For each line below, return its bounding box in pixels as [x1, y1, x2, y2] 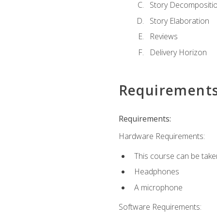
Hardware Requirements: [118, 131, 205, 142]
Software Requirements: [118, 201, 201, 213]
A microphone [134, 182, 183, 193]
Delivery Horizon [149, 46, 207, 58]
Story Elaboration [149, 15, 209, 26]
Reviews [149, 31, 178, 42]
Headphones [134, 166, 179, 177]
